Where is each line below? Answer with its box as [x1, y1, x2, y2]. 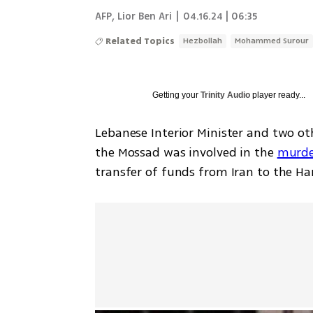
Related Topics [105, 35, 175, 48]
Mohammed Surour [235, 35, 310, 47]
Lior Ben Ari [117, 9, 173, 24]
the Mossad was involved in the [95, 143, 277, 161]
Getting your [152, 90, 201, 100]
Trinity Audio [201, 90, 251, 100]
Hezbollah [183, 35, 223, 47]
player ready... [250, 90, 306, 100]
